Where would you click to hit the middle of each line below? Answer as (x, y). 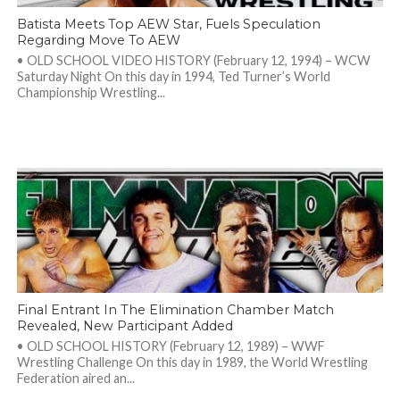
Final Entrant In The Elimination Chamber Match (175, 310)
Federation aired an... (75, 378)
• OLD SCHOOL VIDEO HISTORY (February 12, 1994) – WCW (193, 60)
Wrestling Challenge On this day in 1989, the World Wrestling (192, 362)
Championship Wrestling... (91, 92)
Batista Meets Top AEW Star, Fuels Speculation (168, 24)
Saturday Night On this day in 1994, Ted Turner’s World (173, 76)
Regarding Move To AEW (98, 40)
